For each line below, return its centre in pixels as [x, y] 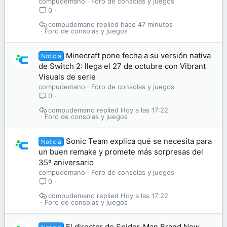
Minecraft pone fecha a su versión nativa [139, 55]
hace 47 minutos [146, 25]
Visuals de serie [67, 77]
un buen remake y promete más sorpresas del [121, 152]
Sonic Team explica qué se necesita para [139, 141]
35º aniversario [66, 162]
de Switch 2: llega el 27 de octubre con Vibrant [122, 66]
